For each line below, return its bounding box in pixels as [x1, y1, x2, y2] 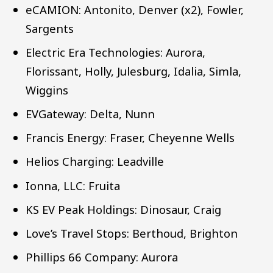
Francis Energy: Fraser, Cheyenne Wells [26, 130, 235, 146]
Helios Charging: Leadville [26, 154, 165, 169]
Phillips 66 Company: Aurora [26, 249, 179, 264]
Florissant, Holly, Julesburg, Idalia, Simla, [26, 63, 242, 79]
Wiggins [26, 82, 69, 98]
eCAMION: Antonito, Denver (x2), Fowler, [26, 2, 244, 18]
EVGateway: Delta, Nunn [26, 106, 155, 122]
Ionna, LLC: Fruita [26, 177, 121, 193]
